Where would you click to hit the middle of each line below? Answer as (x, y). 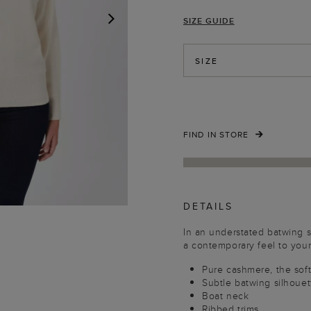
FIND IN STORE (216, 134)
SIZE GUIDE (209, 20)
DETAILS (208, 206)
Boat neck (226, 296)
